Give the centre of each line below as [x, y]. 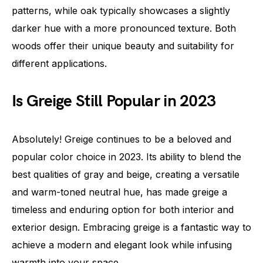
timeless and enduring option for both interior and [123, 209]
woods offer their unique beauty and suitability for [123, 45]
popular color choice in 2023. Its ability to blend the [127, 156]
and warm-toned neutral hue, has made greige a [119, 192]
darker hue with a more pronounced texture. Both [124, 28]
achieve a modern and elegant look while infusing [122, 245]
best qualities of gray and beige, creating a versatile [126, 174]
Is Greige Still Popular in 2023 [114, 101]
